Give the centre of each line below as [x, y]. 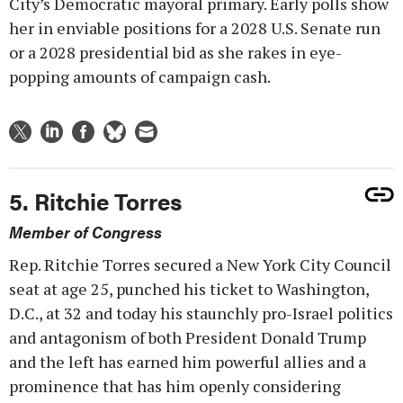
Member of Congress [85, 231]
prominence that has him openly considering [175, 385]
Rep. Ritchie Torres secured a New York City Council [200, 264]
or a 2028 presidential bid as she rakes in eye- [175, 52]
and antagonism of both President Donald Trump [188, 337]
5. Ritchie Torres [95, 201]
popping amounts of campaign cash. [140, 76]
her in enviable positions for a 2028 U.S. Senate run [195, 27]
